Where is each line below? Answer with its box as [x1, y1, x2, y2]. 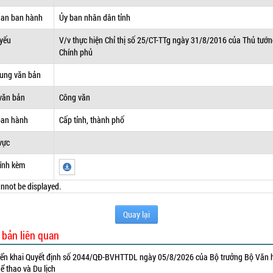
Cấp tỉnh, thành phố [59, 114, 125, 126]
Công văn [59, 91, 91, 103]
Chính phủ [59, 46, 93, 58]
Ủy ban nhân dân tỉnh [59, 12, 131, 23]
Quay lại [122, 208, 150, 220]
